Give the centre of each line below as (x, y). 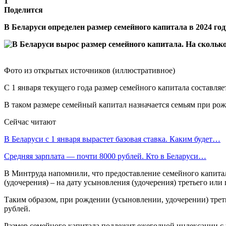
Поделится (23, 10)
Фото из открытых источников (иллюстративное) (90, 70)
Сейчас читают (30, 122)
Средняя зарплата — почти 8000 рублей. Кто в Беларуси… (105, 156)
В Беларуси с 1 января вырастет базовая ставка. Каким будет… (112, 139)
